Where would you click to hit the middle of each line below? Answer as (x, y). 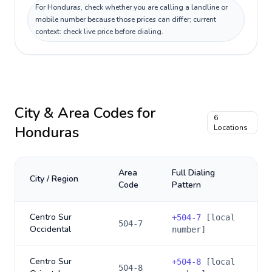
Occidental (50, 229)
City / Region (54, 179)
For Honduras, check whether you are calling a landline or (131, 7)
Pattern (186, 185)
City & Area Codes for (85, 113)
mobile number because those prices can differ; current (126, 19)
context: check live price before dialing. (99, 32)
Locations (231, 127)
